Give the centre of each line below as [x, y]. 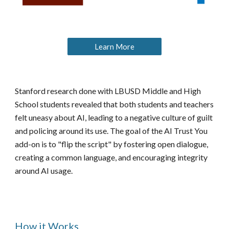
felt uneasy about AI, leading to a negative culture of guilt [114, 117]
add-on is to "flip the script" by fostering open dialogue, [112, 144]
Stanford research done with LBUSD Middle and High [108, 91]
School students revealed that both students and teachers [114, 104]
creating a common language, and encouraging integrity [111, 157]
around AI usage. [44, 170]
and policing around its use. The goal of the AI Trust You [111, 131]
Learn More [114, 47]
